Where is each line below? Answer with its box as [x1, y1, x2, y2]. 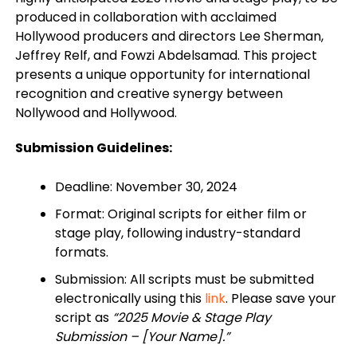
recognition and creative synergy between [14, 84, 283, 103]
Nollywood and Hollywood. [14, 103, 177, 122]
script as [54, 308, 112, 327]
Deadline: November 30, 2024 [54, 177, 237, 196]
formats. [54, 242, 108, 261]
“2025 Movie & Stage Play [112, 308, 271, 327]
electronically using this [54, 288, 205, 308]
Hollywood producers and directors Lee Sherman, [14, 26, 324, 45]
